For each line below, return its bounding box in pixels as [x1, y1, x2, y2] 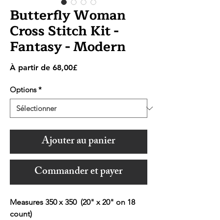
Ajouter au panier [42, 133, 115, 151]
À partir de [10, 63, 53, 73]
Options [10, 85, 36, 95]
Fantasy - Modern [10, 36, 126, 58]
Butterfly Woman [10, 4, 126, 27]
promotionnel [77, 72, 126, 82]
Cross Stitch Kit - [10, 20, 118, 43]
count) [10, 209, 32, 219]
